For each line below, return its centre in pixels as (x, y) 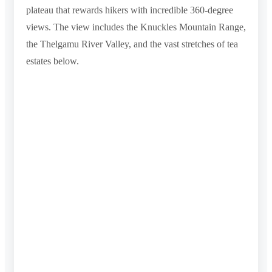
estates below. (53, 61)
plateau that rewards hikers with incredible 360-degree (130, 10)
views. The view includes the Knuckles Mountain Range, (136, 27)
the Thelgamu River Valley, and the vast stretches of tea (132, 44)
